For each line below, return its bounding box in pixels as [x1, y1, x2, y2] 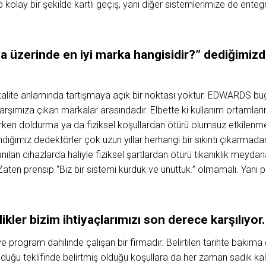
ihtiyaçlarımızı [62, 212, 144, 227]
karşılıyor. [210, 212, 265, 227]
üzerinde [9, 47, 63, 62]
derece [167, 212, 211, 227]
